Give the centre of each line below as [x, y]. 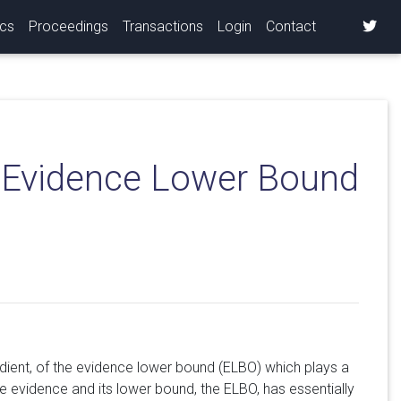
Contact [291, 26]
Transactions [163, 26]
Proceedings [68, 26]
